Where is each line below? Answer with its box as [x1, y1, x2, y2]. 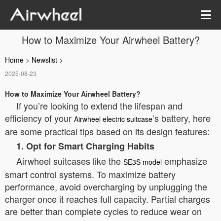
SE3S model [123, 157, 162, 167]
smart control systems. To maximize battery [5, 168, 176, 181]
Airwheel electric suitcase [74, 114, 152, 124]
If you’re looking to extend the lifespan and [16, 99, 183, 112]
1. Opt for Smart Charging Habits [16, 140, 154, 152]
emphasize [162, 154, 207, 167]
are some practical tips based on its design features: [5, 125, 210, 138]
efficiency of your [5, 111, 74, 124]
